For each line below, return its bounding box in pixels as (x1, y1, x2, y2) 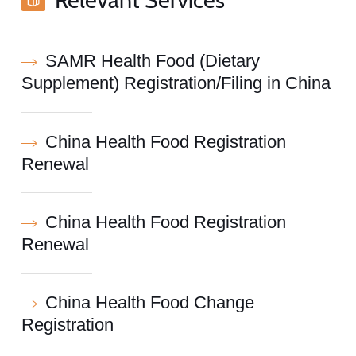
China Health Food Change (44, 293, 254, 313)
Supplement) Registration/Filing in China (21, 74, 331, 94)
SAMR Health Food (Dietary (44, 52, 260, 72)
